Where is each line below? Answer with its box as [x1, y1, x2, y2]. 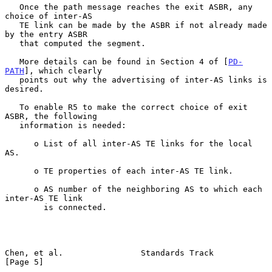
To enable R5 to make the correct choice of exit [5, 102, 19, 112]
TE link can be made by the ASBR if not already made [5, 20, 19, 30]
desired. [5, 84, 44, 93]
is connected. [5, 202, 44, 212]
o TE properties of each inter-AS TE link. [5, 166, 34, 175]
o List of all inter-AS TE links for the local [5, 138, 34, 148]
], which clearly [24, 66, 102, 75]
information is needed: [5, 120, 19, 130]
